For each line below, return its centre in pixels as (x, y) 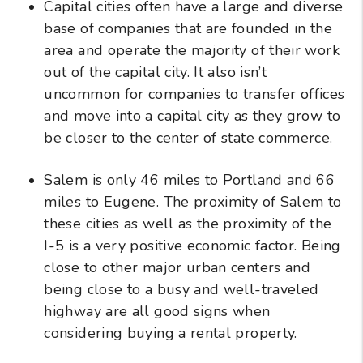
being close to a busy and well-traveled (181, 289)
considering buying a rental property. (171, 333)
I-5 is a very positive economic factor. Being (192, 245)
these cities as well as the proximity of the (188, 223)
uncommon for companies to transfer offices (194, 94)
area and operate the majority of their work (192, 50)
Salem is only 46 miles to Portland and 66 (190, 179)
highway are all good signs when (157, 311)
